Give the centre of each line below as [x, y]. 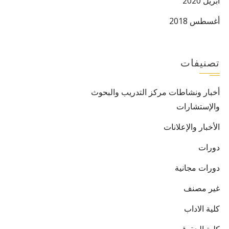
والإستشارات [198, 106]
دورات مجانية [197, 168]
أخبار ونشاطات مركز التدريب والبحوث [155, 92]
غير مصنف [202, 188]
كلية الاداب [202, 209]
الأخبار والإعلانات [192, 127]
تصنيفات [200, 63]
